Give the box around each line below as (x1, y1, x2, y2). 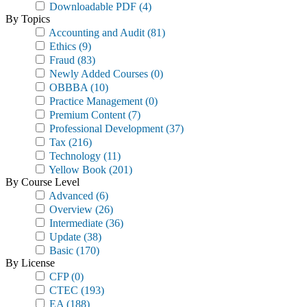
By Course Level (5, 176, 79, 188)
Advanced (47, 190, 93, 201)
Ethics (47, 40, 76, 52)
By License (5, 257, 55, 269)
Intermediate (47, 217, 103, 229)
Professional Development (47, 123, 163, 134)
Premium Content (47, 109, 125, 121)
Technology (47, 150, 101, 162)
